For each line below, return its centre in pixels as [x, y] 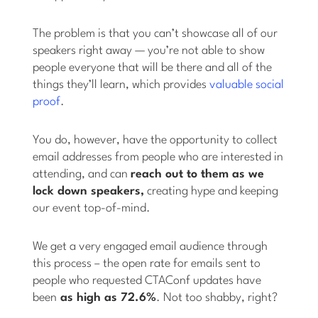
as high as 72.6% [107, 298]
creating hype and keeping [212, 192]
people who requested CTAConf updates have [147, 281]
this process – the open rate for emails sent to [147, 264]
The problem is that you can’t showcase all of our [155, 34]
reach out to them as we [198, 175]
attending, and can [82, 175]
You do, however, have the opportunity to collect [155, 141]
